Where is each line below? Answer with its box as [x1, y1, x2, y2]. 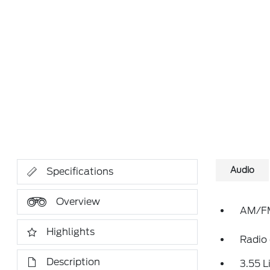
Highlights [46, 226, 95, 237]
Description [46, 256, 101, 268]
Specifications [46, 166, 114, 177]
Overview [56, 196, 101, 207]
